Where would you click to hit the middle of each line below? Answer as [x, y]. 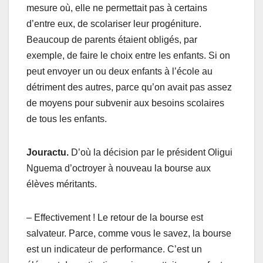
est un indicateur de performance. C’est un [114, 249]
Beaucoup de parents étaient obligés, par [112, 39]
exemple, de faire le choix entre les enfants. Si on [128, 55]
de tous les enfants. [67, 119]
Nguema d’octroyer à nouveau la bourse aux [119, 168]
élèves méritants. [62, 184]
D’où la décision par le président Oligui [152, 152]
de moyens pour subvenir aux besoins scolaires [125, 103]
